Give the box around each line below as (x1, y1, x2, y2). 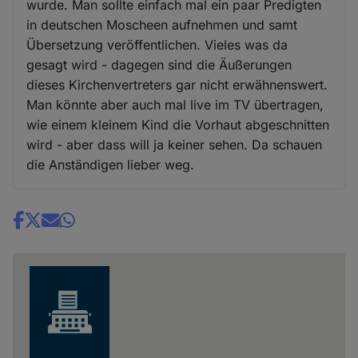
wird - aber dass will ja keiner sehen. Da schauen (26, 137, 323, 153)
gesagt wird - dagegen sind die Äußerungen (26, 57, 292, 74)
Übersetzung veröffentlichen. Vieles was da (26, 37, 288, 54)
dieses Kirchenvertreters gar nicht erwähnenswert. (26, 77, 328, 93)
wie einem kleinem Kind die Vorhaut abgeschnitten (26, 117, 330, 133)
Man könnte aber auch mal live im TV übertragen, (26, 97, 324, 113)
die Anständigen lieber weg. (26, 157, 195, 173)
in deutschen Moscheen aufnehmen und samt (26, 17, 298, 34)
